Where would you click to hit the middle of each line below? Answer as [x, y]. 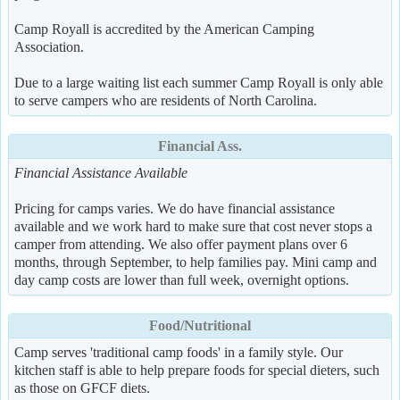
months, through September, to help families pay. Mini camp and [196, 262]
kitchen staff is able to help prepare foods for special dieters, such [197, 370]
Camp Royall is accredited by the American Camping [164, 29]
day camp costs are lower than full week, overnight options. [182, 280]
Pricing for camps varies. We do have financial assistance [175, 208]
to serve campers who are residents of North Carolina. [166, 100]
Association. [49, 47]
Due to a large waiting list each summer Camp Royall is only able [199, 83]
